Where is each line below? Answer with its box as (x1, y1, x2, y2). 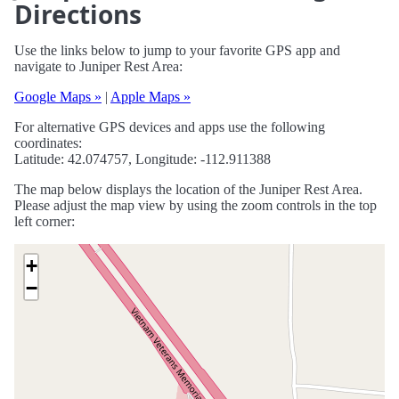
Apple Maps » (110, 89, 191, 105)
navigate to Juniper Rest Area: (14, 59, 183, 75)
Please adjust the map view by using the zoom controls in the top (14, 198, 377, 214)
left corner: (14, 214, 75, 230)
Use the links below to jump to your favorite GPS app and (14, 43, 340, 59)
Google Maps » (14, 89, 102, 105)
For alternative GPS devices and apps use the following (14, 119, 325, 135)
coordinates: (14, 135, 82, 151)
